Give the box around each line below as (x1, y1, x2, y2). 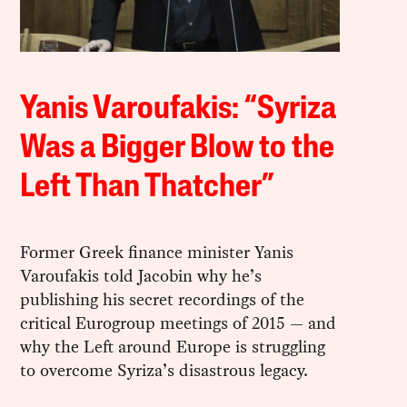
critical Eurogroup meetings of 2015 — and (20, 311, 337, 336)
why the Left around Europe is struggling (20, 334, 326, 360)
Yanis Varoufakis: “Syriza (20, 94, 337, 127)
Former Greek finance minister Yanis (20, 240, 294, 265)
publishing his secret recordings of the (20, 287, 305, 313)
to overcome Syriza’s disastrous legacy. (20, 358, 309, 383)
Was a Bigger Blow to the (20, 133, 335, 166)
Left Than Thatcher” (20, 172, 274, 205)
